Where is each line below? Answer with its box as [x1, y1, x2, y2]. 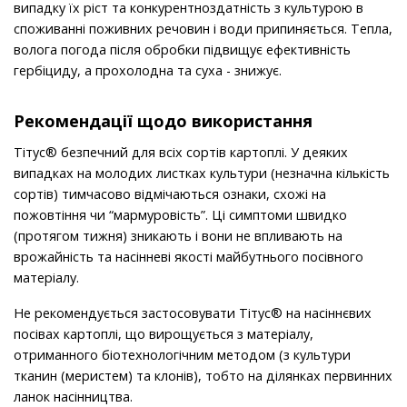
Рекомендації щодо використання [14, 110, 313, 133]
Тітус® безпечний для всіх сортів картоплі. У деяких [14, 144, 348, 162]
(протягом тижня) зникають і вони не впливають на [14, 227, 342, 245]
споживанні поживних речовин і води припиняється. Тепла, [14, 20, 392, 38]
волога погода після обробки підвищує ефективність [14, 41, 351, 59]
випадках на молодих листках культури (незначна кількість [14, 164, 390, 183]
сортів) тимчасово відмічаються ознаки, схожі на [14, 185, 326, 203]
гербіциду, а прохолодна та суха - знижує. [14, 62, 282, 80]
